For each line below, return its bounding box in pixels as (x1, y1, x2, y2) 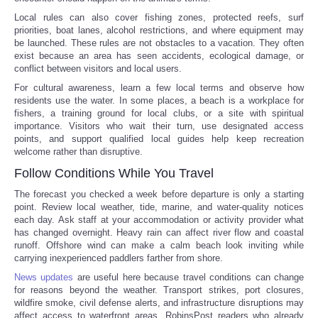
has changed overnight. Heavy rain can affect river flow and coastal (14, 226, 304, 238)
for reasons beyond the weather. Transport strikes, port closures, (14, 284, 304, 295)
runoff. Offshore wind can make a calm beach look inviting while (14, 239, 304, 251)
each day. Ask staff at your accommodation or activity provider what (14, 214, 304, 225)
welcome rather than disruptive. (14, 146, 143, 157)
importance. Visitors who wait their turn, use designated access (14, 120, 304, 131)
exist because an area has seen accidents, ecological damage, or (14, 50, 304, 61)
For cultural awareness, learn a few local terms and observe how (14, 82, 304, 93)
